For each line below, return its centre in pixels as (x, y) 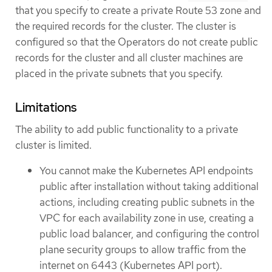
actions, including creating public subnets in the (147, 202)
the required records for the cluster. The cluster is (126, 26)
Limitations (46, 108)
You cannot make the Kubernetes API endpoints (146, 170)
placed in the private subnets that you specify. (119, 74)
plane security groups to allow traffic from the (143, 249)
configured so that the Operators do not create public (137, 42)
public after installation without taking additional (149, 186)
